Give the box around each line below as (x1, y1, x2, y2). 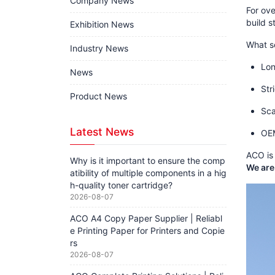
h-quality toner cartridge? (70, 180, 172, 190)
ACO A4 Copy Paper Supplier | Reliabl (70, 213, 222, 223)
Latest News (70, 125, 134, 138)
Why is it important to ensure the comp (70, 155, 225, 166)
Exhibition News (70, 19, 134, 29)
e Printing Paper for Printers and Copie (70, 225, 225, 236)
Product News (70, 91, 127, 101)
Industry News (70, 43, 128, 53)
